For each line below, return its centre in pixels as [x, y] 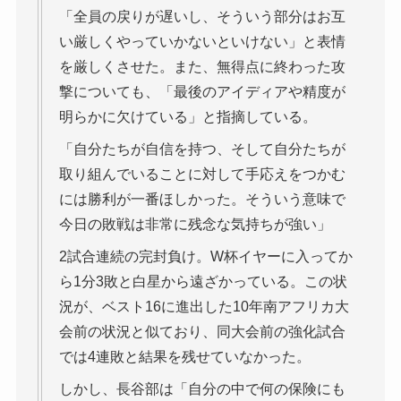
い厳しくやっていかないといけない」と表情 [202, 41]
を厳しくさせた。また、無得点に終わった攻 [202, 66]
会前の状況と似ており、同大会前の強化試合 [202, 331]
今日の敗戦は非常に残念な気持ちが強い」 [195, 224]
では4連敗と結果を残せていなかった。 [184, 356]
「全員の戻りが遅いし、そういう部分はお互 [202, 16]
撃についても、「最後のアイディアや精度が [202, 91]
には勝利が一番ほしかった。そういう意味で [202, 199]
